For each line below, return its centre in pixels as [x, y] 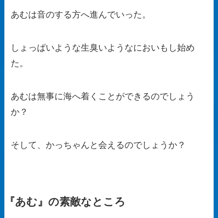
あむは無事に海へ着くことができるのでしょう [103, 96]
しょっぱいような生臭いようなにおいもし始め [103, 47]
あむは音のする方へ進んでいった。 [81, 15]
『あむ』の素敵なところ [65, 202]
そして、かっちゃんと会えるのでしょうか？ [99, 145]
